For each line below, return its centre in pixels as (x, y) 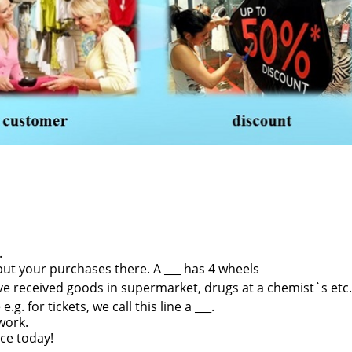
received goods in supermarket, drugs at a (140, 288)
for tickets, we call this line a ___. (121, 307)
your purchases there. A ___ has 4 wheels (139, 269)
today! (35, 338)
